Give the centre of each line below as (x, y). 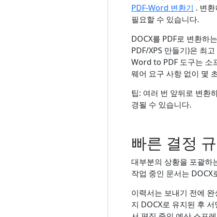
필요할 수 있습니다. (165, 19)
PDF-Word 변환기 (163, 8)
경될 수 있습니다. (161, 104)
